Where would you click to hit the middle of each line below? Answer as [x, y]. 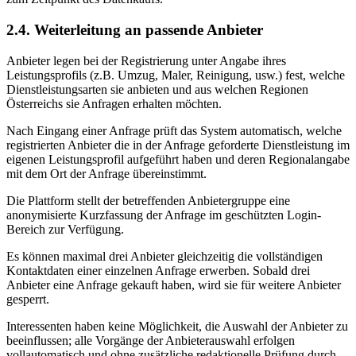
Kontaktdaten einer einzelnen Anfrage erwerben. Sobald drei [158, 270]
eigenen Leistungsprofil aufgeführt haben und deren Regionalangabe [178, 159]
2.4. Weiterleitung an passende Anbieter [135, 29]
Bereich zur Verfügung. [65, 229]
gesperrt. [28, 299]
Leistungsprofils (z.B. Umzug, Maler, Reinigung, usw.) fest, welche [176, 75]
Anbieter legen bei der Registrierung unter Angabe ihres [146, 60]
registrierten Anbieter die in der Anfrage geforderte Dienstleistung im [178, 145]
